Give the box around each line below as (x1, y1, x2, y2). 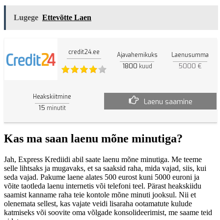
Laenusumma (171, 51, 209, 59)
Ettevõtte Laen (42, 13, 91, 22)
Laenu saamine (143, 97, 192, 107)
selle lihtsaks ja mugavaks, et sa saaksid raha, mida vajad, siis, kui (4, 164, 206, 173)
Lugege (14, 13, 38, 22)
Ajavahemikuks (116, 51, 158, 59)
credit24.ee (68, 48, 100, 56)
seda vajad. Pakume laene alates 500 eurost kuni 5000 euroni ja (4, 173, 199, 182)
